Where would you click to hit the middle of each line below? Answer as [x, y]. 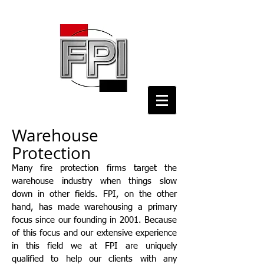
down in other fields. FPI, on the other [94, 194]
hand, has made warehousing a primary [94, 207]
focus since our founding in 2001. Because [94, 220]
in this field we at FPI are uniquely [94, 246]
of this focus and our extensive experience [94, 233]
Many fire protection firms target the [94, 168]
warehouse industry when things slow [94, 181]
